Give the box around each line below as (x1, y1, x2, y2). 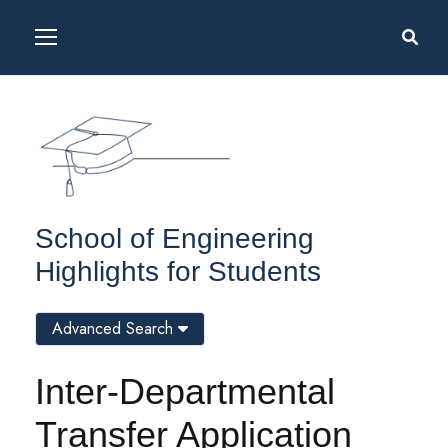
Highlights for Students (35, 256, 321, 288)
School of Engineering (35, 223, 314, 255)
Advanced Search (52, 317, 178, 341)
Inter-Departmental (35, 371, 335, 413)
